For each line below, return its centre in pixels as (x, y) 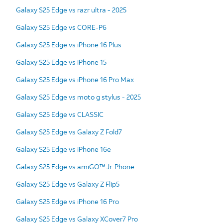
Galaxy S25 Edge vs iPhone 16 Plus (69, 44)
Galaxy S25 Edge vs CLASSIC (60, 114)
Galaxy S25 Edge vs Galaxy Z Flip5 (68, 184)
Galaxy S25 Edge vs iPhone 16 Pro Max (75, 79)
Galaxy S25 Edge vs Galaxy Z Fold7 (69, 131)
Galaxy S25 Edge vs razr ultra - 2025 (71, 9)
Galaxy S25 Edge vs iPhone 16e (63, 149)
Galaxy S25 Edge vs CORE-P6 (61, 27)
